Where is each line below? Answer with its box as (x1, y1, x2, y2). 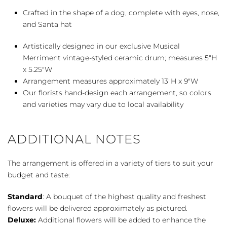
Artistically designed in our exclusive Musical (23, 41, 180, 51)
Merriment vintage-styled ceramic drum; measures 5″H (23, 53, 217, 62)
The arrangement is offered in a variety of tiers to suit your (8, 158, 213, 168)
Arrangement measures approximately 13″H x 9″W (23, 76, 198, 86)
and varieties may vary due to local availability (23, 99, 183, 109)
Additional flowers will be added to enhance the (36, 215, 206, 224)
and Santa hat (23, 19, 72, 29)
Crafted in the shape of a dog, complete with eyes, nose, (23, 8, 219, 17)
